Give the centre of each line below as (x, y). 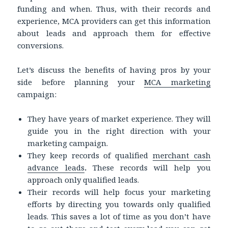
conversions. (41, 45)
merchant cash (181, 155)
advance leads (56, 167)
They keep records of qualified (90, 155)
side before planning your (81, 82)
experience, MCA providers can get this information (114, 21)
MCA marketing (177, 82)
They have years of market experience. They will (119, 118)
